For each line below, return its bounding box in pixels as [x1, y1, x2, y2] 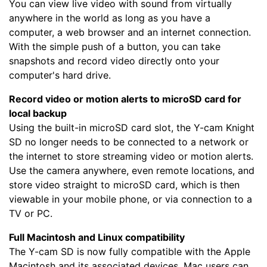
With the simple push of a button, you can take [9, 40, 221, 52]
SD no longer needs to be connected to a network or [9, 135, 249, 148]
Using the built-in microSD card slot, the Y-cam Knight [9, 121, 254, 133]
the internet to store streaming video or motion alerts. [9, 150, 253, 162]
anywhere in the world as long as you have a [9, 11, 210, 24]
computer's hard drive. [9, 69, 111, 81]
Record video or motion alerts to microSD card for [9, 92, 241, 105]
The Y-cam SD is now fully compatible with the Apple [9, 245, 250, 257]
